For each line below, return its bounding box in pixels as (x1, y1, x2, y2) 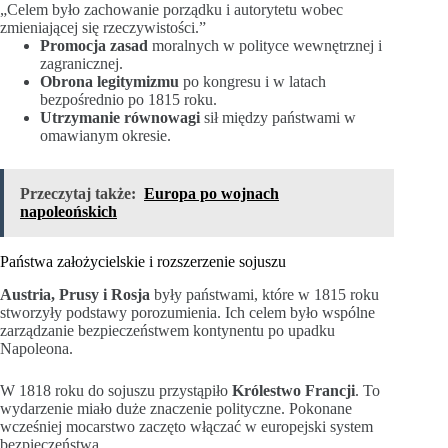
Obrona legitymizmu (40, 72, 179, 90)
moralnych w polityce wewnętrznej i (148, 36, 382, 54)
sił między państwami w (200, 108, 356, 126)
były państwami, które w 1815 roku (150, 285, 379, 303)
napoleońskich (20, 202, 117, 220)
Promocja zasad (40, 36, 148, 54)
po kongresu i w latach (179, 72, 326, 90)
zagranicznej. (40, 54, 123, 72)
